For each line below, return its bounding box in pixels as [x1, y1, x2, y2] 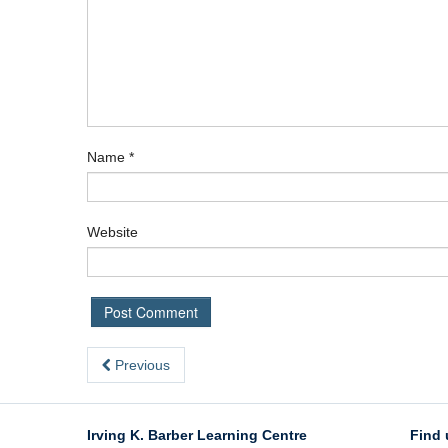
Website [87, 224, 138, 241]
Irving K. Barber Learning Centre [87, 427, 307, 444]
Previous [111, 357, 170, 374]
